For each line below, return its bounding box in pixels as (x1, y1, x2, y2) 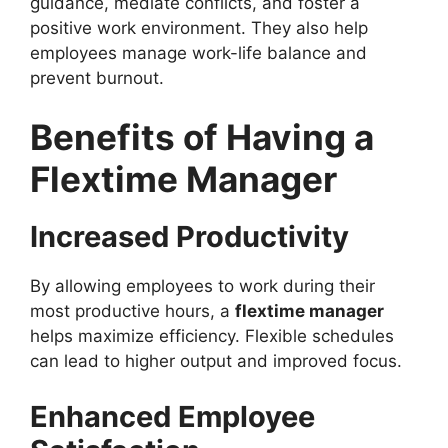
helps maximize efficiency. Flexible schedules (30, 326, 394, 347)
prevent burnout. (30, 67, 164, 88)
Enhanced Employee (30, 398, 315, 434)
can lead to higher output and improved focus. (30, 351, 402, 372)
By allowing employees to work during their (30, 276, 375, 297)
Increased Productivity (30, 219, 349, 255)
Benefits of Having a (30, 116, 374, 159)
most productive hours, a (30, 301, 235, 322)
